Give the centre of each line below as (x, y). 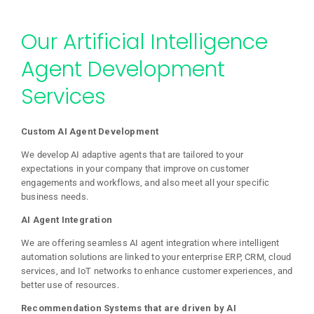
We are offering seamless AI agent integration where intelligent (150, 243)
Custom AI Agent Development (90, 131)
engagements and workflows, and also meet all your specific (145, 182)
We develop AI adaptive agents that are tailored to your (132, 154)
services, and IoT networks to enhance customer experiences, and (157, 271)
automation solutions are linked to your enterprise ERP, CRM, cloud (156, 257)
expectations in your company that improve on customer (135, 168)
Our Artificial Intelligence (144, 42)
